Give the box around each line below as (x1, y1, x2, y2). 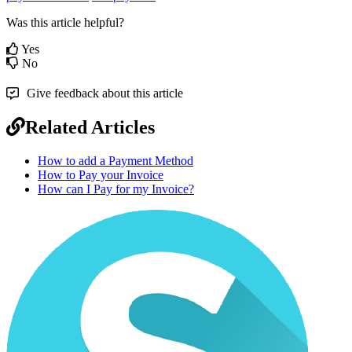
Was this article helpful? (6, 15, 124, 29)
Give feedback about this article (27, 86, 183, 100)
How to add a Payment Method (38, 153, 193, 167)
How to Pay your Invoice (38, 167, 163, 181)
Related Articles (25, 116, 155, 137)
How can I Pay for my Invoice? (38, 181, 194, 196)
